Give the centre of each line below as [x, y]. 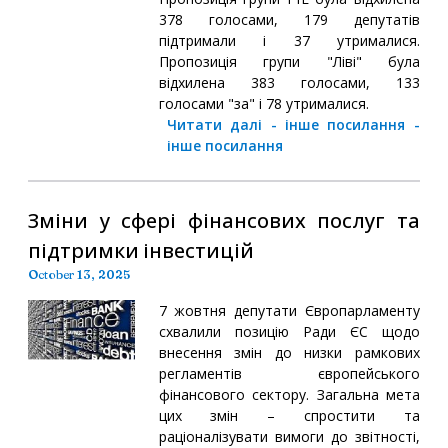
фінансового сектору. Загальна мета [289, 394]
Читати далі [214, 124]
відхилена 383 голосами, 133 [289, 82]
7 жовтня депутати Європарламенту [289, 310]
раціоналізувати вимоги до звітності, [289, 436]
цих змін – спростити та [289, 415]
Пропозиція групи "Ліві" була [289, 61]
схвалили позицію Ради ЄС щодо [289, 331]
